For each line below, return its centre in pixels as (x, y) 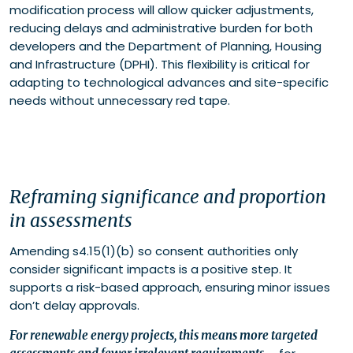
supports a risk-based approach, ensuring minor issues (170, 288)
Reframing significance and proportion (168, 197)
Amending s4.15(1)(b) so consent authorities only (154, 251)
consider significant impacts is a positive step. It (151, 269)
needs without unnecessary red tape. (120, 101)
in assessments (71, 221)
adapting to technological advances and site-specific (169, 83)
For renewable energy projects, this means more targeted (163, 336)
